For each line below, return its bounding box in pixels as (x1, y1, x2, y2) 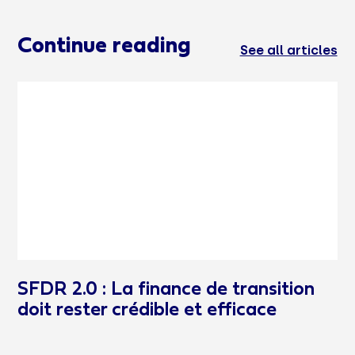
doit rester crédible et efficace (17, 302, 277, 320)
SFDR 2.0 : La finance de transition (17, 281, 315, 300)
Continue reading (17, 36, 192, 56)
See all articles (239, 42, 338, 58)
